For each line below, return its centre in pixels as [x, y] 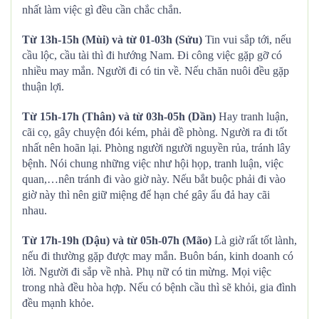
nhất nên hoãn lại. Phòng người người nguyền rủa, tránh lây [156, 148]
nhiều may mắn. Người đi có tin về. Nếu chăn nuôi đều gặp [156, 71]
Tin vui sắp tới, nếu [248, 40]
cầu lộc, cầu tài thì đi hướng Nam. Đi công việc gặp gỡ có [152, 55]
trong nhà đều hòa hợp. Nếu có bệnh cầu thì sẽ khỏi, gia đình [159, 287]
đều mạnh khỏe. [58, 303]
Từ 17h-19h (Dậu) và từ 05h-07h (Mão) [117, 240]
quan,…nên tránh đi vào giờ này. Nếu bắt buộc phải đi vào [154, 179]
